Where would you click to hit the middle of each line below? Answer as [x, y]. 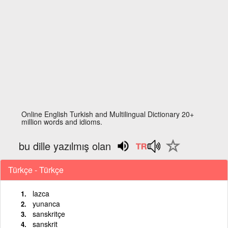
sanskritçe [49, 213]
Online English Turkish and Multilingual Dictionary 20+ [108, 114]
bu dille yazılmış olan [65, 146]
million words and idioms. [62, 122]
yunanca [46, 203]
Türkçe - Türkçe [36, 169]
